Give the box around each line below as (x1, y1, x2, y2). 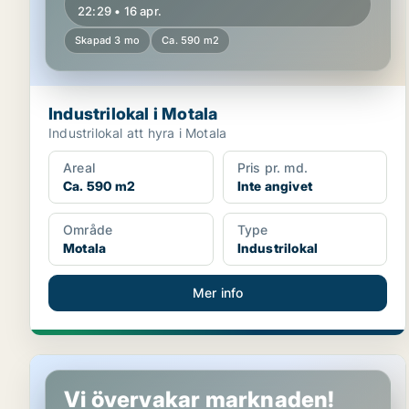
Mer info (192, 285, 244, 300)
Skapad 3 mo (75, 34, 141, 47)
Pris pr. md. (236, 160, 309, 175)
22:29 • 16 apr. (78, 4, 162, 18)
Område (63, 222, 113, 237)
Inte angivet (236, 178, 313, 194)
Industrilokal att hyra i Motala (48, 125, 227, 141)
